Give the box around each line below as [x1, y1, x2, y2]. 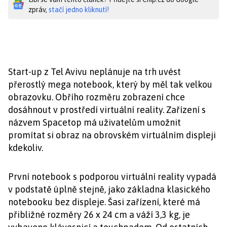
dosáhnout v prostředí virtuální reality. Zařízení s [8, 104, 206, 115]
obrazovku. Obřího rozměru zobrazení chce [8, 92, 185, 102]
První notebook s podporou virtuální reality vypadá [8, 171, 216, 182]
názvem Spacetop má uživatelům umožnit [8, 117, 181, 128]
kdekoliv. [8, 142, 43, 153]
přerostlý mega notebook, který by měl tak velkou [8, 79, 212, 90]
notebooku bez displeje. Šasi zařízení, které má [8, 197, 200, 207]
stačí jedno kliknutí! [49, 6, 109, 14]
